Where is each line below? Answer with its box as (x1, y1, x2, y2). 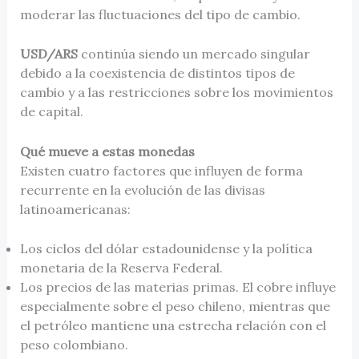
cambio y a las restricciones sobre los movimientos (19, 84, 333, 101)
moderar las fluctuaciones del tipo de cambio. (19, 6, 301, 22)
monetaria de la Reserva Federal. (19, 260, 223, 276)
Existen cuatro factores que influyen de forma (19, 162, 303, 179)
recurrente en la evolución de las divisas (19, 181, 265, 198)
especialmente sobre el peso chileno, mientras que (19, 298, 330, 315)
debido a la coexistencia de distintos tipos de (19, 65, 295, 82)
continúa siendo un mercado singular (77, 46, 310, 63)
